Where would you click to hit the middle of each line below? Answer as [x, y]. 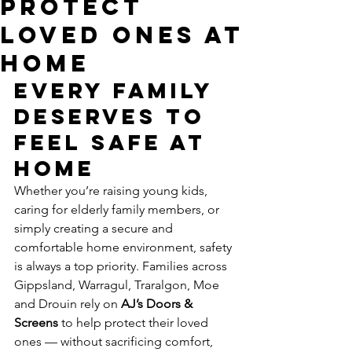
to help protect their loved [135, 323]
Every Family [118, 90]
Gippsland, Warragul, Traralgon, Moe [118, 285]
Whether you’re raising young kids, [112, 191]
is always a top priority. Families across [122, 266]
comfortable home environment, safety [125, 247]
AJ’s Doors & [158, 304]
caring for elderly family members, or [118, 209]
